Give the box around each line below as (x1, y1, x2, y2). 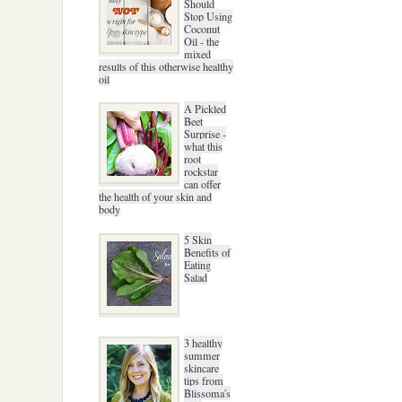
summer (184, 347, 221, 363)
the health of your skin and (98, 189, 212, 205)
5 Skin (184, 232, 213, 248)
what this (184, 139, 223, 154)
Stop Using (184, 8, 233, 23)
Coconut (184, 21, 221, 36)
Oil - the (184, 33, 220, 48)
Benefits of (184, 245, 232, 260)
